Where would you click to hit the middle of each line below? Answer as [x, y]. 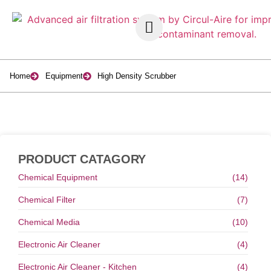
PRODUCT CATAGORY [82, 159]
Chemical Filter [47, 200]
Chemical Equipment [58, 177]
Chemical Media [49, 222]
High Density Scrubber [137, 76]
